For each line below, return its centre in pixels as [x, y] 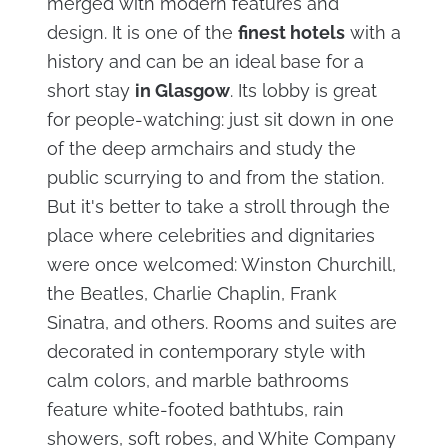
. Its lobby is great [303, 91]
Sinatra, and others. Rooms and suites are [221, 323]
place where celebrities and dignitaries [210, 236]
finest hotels [291, 33]
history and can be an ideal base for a [205, 62]
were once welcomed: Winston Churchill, [221, 265]
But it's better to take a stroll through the [218, 207]
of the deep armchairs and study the [201, 149]
